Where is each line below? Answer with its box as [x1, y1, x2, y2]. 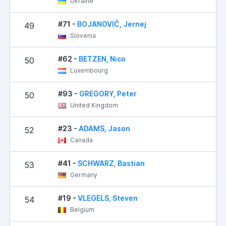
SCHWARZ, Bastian [78, 158, 145, 167]
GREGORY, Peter [79, 89, 137, 98]
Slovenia [69, 31, 96, 39]
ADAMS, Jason [79, 124, 130, 133]
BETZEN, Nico [79, 54, 126, 63]
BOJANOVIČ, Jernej [77, 19, 146, 28]
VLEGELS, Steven [78, 193, 138, 202]
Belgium [69, 205, 94, 213]
